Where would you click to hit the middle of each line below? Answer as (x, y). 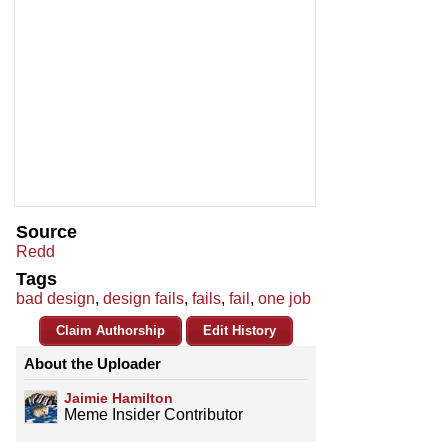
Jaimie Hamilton (118, 398)
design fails (143, 299)
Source (46, 232)
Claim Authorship (110, 331)
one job (284, 299)
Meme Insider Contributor (153, 415)
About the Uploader (92, 364)
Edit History (239, 331)
